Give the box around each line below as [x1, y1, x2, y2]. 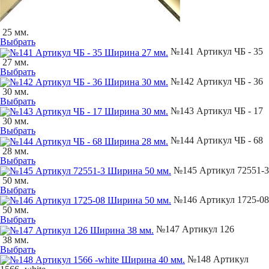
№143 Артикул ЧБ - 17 [168, 105, 263, 116]
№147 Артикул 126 [154, 224, 234, 235]
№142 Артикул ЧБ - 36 [168, 76, 263, 86]
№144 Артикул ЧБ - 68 [168, 135, 263, 146]
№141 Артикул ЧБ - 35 [168, 46, 263, 57]
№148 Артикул [185, 253, 249, 264]
